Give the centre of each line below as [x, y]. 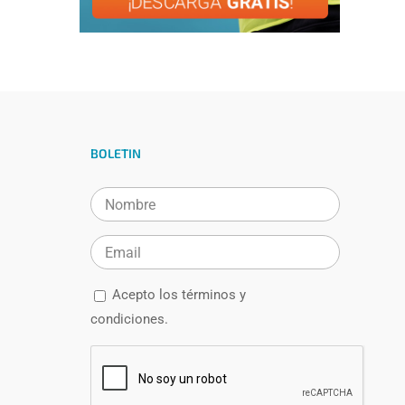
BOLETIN [116, 154]
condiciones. [129, 320]
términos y [214, 295]
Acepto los [147, 295]
